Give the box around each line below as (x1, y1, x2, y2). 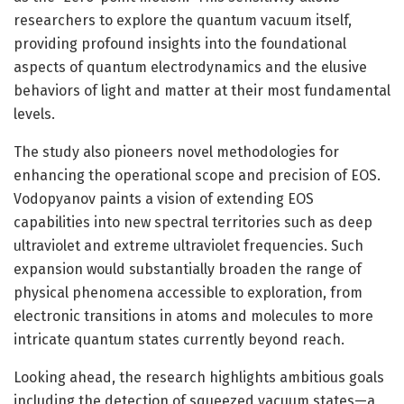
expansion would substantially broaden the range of (14, 260, 362, 278)
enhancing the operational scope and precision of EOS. (14, 166, 381, 184)
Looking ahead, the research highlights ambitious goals (14, 368, 384, 386)
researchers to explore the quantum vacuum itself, (14, 11, 352, 29)
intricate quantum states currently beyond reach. (14, 330, 344, 348)
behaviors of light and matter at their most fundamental (14, 81, 390, 99)
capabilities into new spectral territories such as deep (14, 213, 372, 231)
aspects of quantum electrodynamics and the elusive (14, 58, 367, 76)
